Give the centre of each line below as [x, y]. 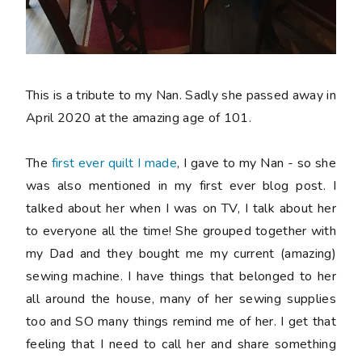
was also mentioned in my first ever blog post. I [181, 186]
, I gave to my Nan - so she [257, 164]
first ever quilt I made [114, 164]
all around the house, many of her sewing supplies [181, 299]
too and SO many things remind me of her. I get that [181, 322]
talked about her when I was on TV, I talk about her [181, 209]
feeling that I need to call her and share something [181, 345]
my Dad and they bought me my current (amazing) [181, 254]
